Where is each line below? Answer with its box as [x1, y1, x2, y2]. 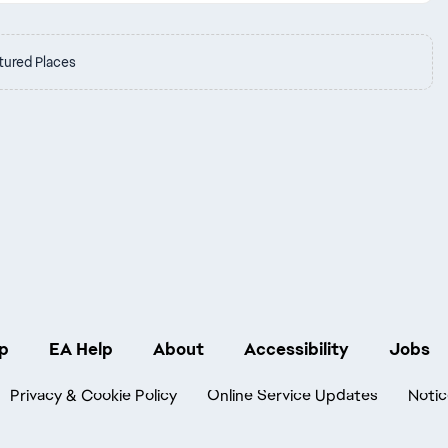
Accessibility [244, 337, 349, 360]
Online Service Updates [207, 385, 378, 406]
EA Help [49, 337, 113, 360]
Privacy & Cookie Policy [10, 385, 177, 406]
